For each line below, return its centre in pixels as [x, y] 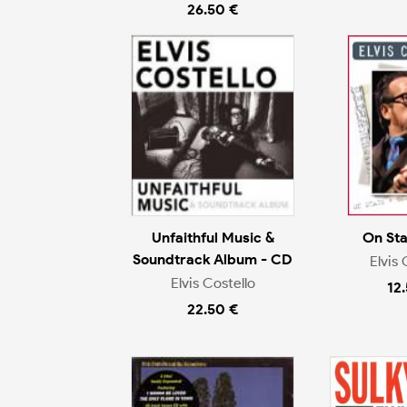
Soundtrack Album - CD [213, 259]
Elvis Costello [213, 283]
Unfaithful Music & [213, 237]
